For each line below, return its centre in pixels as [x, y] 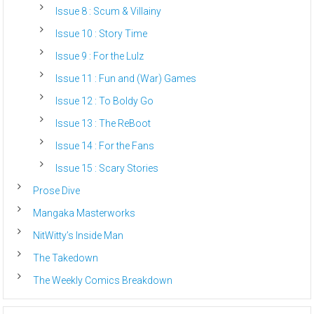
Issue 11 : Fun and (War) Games [126, 78]
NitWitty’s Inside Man [78, 235]
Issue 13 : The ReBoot [103, 123]
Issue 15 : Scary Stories [107, 168]
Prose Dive [57, 190]
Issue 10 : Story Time [102, 33]
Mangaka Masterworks [84, 213]
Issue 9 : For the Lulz [100, 56]
